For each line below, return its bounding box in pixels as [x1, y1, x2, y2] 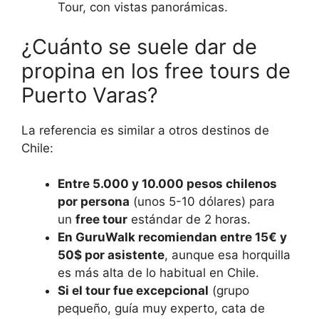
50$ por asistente [58, 248, 164, 263]
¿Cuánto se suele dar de [21, 33, 257, 59]
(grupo [209, 283, 249, 298]
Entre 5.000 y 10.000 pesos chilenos [58, 177, 277, 192]
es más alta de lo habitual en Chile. [58, 266, 259, 281]
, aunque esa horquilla [164, 248, 291, 263]
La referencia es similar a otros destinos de [21, 122, 269, 137]
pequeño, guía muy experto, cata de [58, 301, 265, 316]
